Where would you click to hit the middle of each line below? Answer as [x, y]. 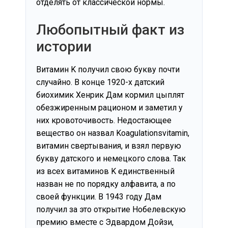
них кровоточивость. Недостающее [104, 121]
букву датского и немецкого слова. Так [111, 159]
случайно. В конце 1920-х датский [100, 82]
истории [64, 47]
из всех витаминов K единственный [105, 172]
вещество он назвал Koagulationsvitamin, [113, 133]
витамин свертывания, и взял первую [109, 146]
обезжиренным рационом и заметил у [109, 108]
